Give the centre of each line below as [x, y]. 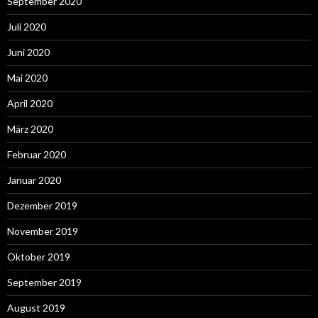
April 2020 [30, 103]
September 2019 [44, 282]
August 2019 [36, 307]
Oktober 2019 [39, 256]
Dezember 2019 [42, 205]
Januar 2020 [34, 180]
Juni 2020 [28, 52]
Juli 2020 [27, 26]
